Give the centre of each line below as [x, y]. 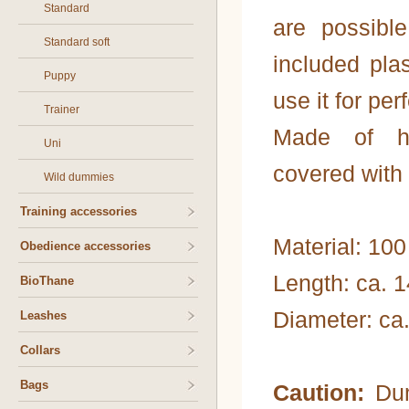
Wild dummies [79, 177]
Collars [40, 350]
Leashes [43, 315]
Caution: [324, 393]
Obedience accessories [85, 246]
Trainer [62, 110]
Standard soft [77, 42]
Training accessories [79, 211]
